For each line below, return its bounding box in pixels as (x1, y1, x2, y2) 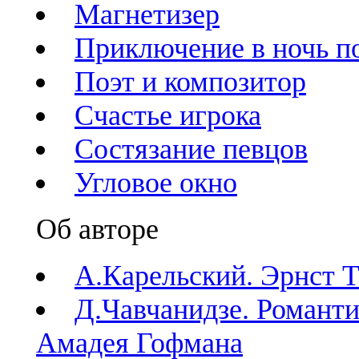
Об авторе (36, 213, 159, 245)
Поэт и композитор (74, 66, 306, 98)
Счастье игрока (74, 99, 261, 131)
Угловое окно (74, 167, 237, 199)
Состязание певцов (74, 133, 308, 165)
